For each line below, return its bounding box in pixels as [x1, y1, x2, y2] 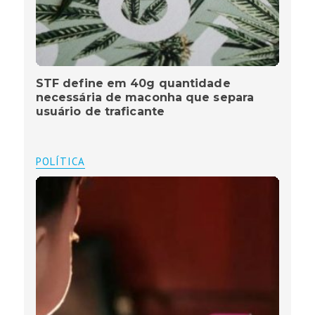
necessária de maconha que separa [35, 91, 255, 105]
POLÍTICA [35, 155, 85, 169]
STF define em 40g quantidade [35, 77, 231, 91]
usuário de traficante [35, 105, 165, 119]
